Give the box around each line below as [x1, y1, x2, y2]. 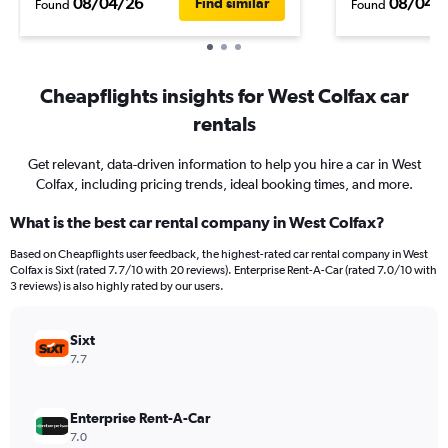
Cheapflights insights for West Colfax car [39, 84, 409, 107]
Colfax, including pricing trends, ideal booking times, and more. [35, 176, 413, 192]
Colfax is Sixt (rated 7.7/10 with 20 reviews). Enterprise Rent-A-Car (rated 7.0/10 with [10, 263, 437, 277]
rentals [192, 112, 256, 135]
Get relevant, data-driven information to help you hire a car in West [27, 156, 421, 172]
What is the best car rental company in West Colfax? [10, 213, 385, 231]
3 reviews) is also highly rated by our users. [10, 279, 224, 293]
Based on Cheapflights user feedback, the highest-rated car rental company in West [10, 247, 428, 261]
